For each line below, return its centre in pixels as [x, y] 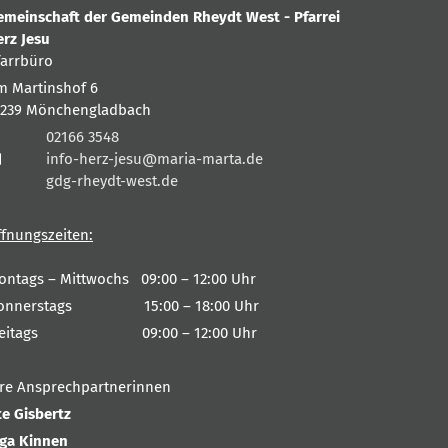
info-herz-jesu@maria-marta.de [154, 158]
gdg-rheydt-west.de [112, 180]
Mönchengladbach [88, 109]
